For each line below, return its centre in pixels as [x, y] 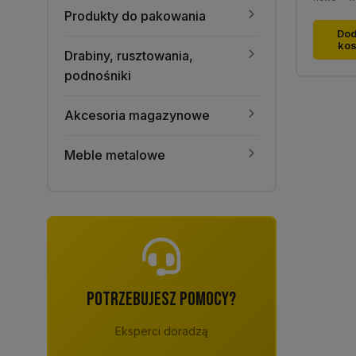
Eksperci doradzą [161, 331]
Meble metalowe [115, 155]
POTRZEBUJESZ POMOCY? [162, 299]
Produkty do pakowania [135, 16]
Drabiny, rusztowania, [129, 56]
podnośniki [98, 75]
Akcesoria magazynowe [137, 115]
